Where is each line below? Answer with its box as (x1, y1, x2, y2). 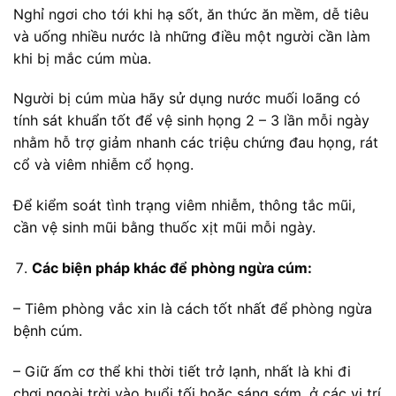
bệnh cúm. (13, 321, 82, 339)
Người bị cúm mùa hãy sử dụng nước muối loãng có (13, 89, 361, 108)
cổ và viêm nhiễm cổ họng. (13, 156, 194, 174)
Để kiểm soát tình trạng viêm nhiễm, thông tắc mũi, (13, 196, 355, 215)
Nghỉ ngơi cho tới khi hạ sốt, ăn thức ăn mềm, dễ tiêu (13, 4, 369, 23)
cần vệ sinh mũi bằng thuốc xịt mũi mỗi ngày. (13, 218, 316, 237)
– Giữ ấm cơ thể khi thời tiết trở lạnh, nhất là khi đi (13, 362, 351, 380)
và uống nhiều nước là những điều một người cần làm (13, 27, 370, 45)
